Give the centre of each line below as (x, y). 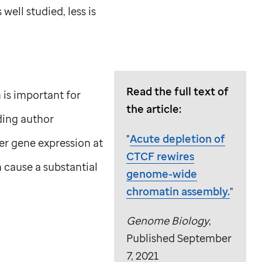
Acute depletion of (177, 138)
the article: (154, 109)
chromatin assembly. (178, 191)
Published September (179, 238)
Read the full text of (177, 91)
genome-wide (161, 173)
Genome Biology (167, 220)
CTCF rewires (160, 156)
